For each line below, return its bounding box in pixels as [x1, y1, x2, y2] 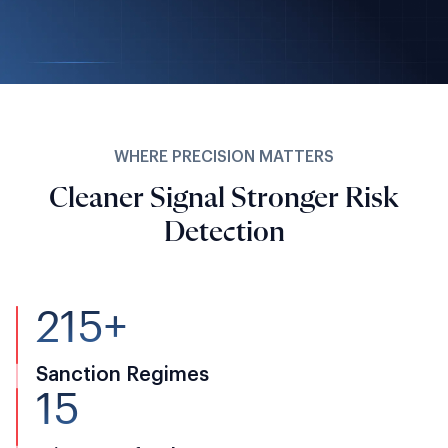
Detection [163, 218, 285, 249]
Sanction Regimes [36, 365, 209, 386]
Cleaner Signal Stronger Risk [49, 184, 399, 215]
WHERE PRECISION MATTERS [114, 149, 334, 166]
